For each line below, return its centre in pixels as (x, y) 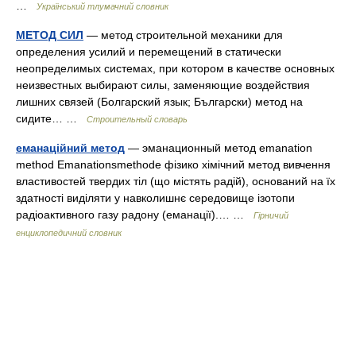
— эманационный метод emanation (219, 148)
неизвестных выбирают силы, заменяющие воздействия (163, 85)
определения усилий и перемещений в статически (149, 52)
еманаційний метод (70, 148)
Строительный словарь (137, 119)
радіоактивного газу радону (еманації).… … (135, 215)
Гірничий (271, 215)
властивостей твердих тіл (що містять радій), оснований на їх (176, 181)
